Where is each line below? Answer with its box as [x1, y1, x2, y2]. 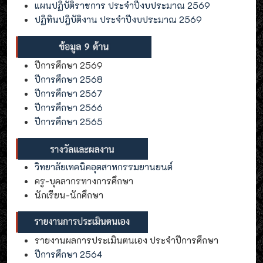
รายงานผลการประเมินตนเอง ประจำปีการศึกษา [35, 234, 218, 247]
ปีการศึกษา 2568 [35, 73, 103, 86]
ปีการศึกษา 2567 [35, 87, 102, 100]
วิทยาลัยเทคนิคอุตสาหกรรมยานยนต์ [35, 161, 173, 173]
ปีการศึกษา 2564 [35, 248, 102, 261]
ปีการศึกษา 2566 [35, 102, 103, 114]
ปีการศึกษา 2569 [35, 59, 103, 72]
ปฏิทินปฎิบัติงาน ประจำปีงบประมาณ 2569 [35, 14, 202, 26]
